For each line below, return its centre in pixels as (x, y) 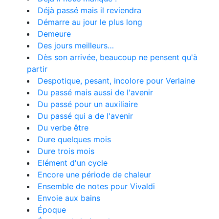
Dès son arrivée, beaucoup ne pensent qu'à (118, 57)
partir (37, 69)
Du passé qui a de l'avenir (85, 116)
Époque (52, 210)
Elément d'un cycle (73, 163)
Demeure (54, 34)
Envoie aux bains (69, 198)
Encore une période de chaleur (94, 175)
